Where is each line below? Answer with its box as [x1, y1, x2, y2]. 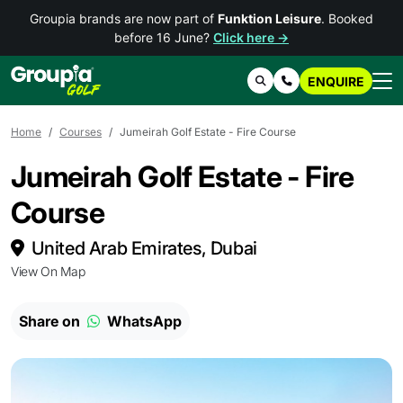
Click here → [213, 30, 289, 45]
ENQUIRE [308, 73, 364, 89]
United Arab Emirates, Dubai [31, 237, 257, 259]
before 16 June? [114, 30, 213, 45]
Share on [19, 312, 84, 330]
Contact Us [291, 74, 349, 87]
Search [264, 74, 302, 87]
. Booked [321, 11, 373, 26]
